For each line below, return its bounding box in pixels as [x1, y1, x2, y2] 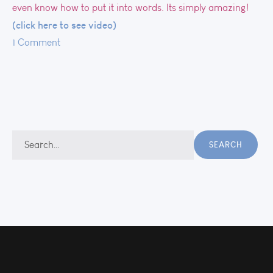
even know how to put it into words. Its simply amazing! [12, 2, 249, 13]
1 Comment [12, 37, 60, 48]
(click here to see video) [12, 19, 116, 31]
